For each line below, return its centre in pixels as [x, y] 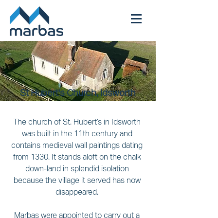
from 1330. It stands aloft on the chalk [78, 157]
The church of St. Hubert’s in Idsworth [78, 122]
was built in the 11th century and [78, 133]
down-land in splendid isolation [78, 168]
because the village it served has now [78, 180]
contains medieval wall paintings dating [78, 145]
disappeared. [78, 192]
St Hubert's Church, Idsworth [78, 92]
